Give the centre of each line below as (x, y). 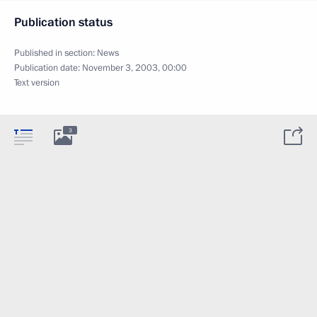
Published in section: (56, 53)
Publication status (63, 23)
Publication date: (48, 68)
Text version (37, 83)
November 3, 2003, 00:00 (134, 68)
